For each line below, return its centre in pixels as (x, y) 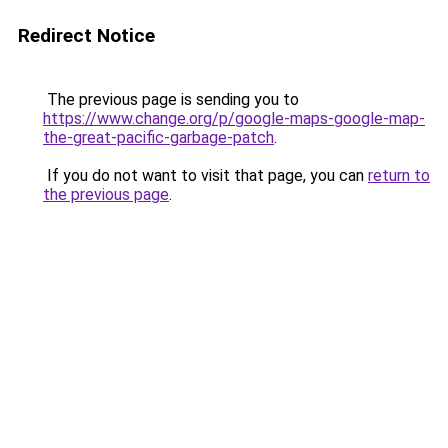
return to (399, 175)
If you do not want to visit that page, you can (205, 175)
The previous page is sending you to (171, 99)
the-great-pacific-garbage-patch (158, 137)
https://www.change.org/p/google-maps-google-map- (234, 118)
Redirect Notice (86, 35)
